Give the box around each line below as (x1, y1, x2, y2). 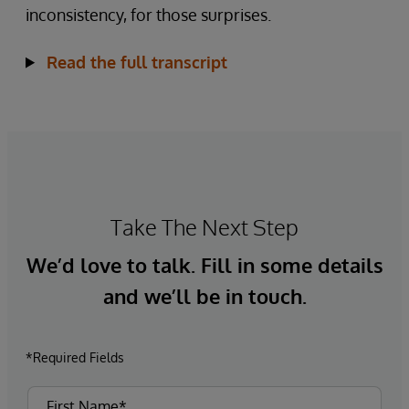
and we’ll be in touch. (102, 282, 307, 309)
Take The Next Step (110, 212, 299, 241)
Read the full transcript (47, 51, 228, 72)
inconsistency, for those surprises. (26, 4, 271, 25)
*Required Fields (26, 349, 124, 365)
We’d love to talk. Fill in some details (26, 251, 383, 278)
